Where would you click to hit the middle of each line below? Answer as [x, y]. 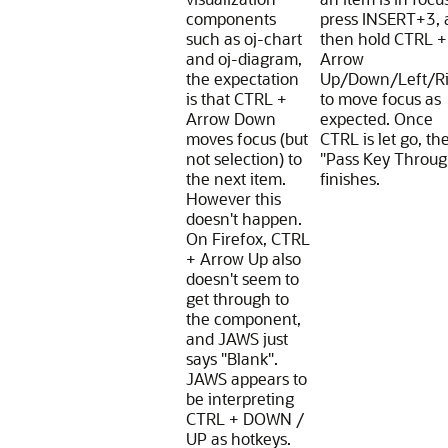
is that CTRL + [236, 98]
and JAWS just [236, 338]
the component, [243, 318]
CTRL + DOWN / [244, 418]
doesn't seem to [242, 278]
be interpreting [239, 398]
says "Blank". [231, 358]
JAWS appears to [246, 378]
